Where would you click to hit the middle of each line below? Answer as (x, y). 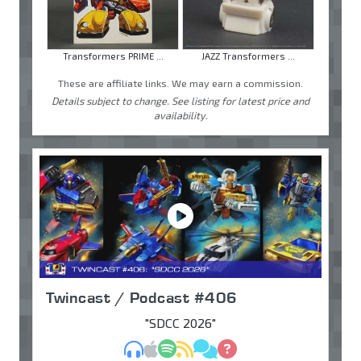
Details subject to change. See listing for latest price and (180, 100)
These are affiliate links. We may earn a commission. (180, 83)
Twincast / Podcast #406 (142, 297)
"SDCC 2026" (180, 322)
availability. (180, 115)
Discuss (239, 347)
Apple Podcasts (203, 347)
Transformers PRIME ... (113, 56)
